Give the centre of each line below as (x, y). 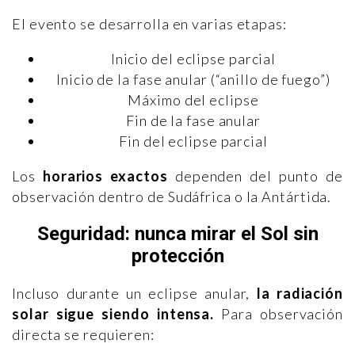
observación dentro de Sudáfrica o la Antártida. (172, 197)
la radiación (300, 294)
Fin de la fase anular (193, 121)
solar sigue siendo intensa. (113, 314)
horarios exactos (105, 176)
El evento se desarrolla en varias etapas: (149, 24)
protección (177, 256)
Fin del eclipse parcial (193, 141)
